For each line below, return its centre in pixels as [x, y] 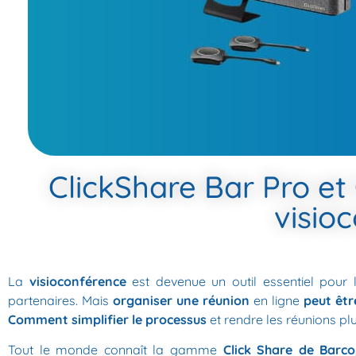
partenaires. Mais [61, 300]
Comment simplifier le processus [107, 319]
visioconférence [77, 281]
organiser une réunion [182, 300]
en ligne [277, 300]
